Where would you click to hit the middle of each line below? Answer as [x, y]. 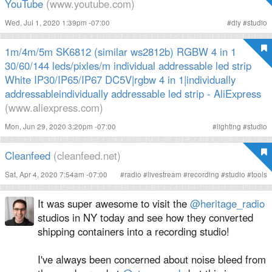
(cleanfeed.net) [87, 156]
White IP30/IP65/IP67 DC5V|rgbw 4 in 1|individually [120, 80]
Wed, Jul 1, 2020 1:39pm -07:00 [57, 23]
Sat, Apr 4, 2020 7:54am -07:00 [56, 175]
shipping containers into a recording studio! [134, 232]
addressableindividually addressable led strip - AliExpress [133, 94]
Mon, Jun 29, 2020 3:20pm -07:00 [60, 127]
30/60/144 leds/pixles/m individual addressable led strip [128, 66]
